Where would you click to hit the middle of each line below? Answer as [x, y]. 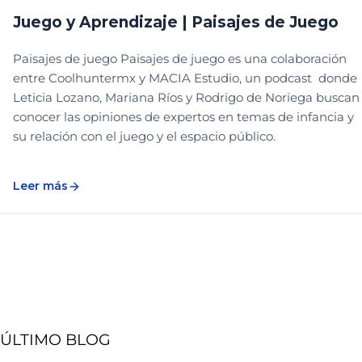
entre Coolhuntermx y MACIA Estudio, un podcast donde [185, 78]
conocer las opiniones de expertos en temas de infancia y [183, 117]
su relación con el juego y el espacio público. [144, 137]
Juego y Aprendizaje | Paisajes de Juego [176, 23]
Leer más [40, 186]
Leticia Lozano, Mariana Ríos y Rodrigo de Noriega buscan [186, 98]
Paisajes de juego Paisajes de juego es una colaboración [180, 59]
